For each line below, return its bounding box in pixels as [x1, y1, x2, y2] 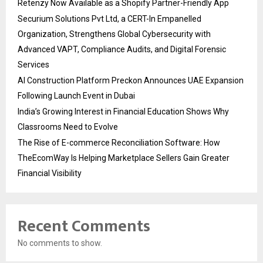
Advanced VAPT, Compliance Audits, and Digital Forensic [18, 45, 226, 54]
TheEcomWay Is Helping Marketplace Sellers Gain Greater [18, 153, 230, 163]
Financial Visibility [18, 168, 82, 178]
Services [18, 60, 49, 69]
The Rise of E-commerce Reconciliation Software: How [18, 138, 220, 147]
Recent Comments [18, 213, 150, 240]
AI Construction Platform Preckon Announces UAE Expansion [18, 76, 244, 85]
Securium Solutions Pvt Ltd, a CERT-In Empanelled [18, 14, 201, 23]
